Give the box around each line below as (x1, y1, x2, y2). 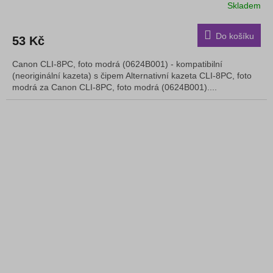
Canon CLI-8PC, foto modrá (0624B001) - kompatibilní (12, 58, 222, 69)
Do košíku (216, 30, 254, 41)
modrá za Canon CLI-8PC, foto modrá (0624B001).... (12, 82, 217, 92)
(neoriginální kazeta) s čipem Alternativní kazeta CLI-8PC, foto (12, 70, 252, 80)
